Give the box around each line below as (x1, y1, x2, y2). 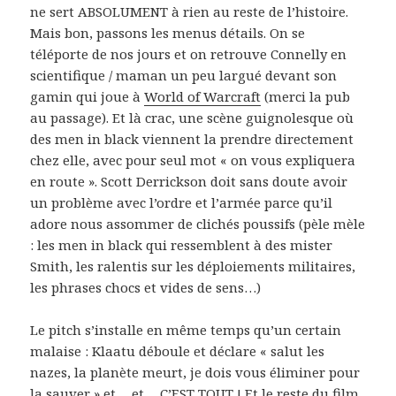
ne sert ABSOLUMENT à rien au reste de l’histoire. (30, 2, 349, 20)
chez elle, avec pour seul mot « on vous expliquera (30, 150, 356, 169)
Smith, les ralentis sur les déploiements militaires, (30, 256, 356, 275)
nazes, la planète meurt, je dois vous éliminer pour (30, 362, 361, 381)
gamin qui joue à (30, 87, 145, 105)
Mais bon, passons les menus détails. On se (30, 23, 306, 42)
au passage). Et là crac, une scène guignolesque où (30, 108, 354, 126)
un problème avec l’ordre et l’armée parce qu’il (30, 193, 333, 211)
